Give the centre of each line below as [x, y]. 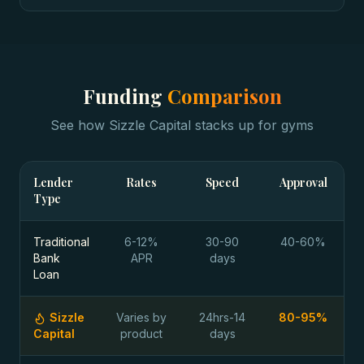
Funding [125, 96]
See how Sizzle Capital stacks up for [166, 125]
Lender [53, 182]
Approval [303, 182]
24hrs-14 [223, 317]
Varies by [142, 317]
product [142, 334]
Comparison [224, 96]
